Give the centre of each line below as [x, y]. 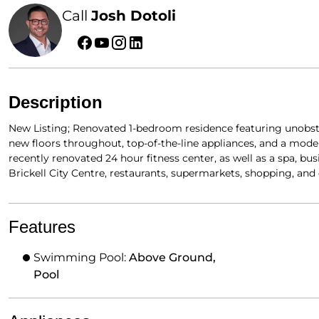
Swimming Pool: [81, 257]
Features [42, 227]
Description [56, 102]
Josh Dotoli [134, 15]
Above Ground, [172, 257]
